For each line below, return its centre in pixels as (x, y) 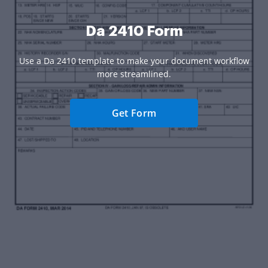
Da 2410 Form (134, 31)
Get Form (134, 113)
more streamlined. (134, 74)
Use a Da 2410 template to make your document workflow (134, 61)
